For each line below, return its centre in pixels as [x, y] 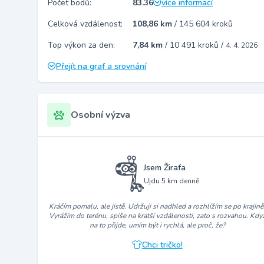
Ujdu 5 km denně [171, 181]
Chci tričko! [162, 245]
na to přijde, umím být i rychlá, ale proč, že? [157, 225]
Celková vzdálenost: [85, 24]
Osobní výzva [100, 115]
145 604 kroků [206, 24]
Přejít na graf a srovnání [101, 66]
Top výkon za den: [81, 45]
